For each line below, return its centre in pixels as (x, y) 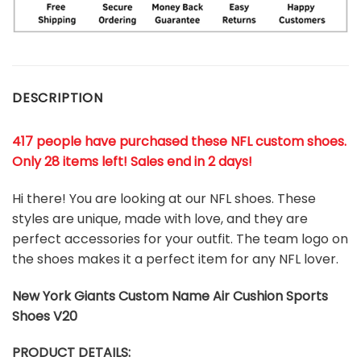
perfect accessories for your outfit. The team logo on (180, 239)
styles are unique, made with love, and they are (160, 218)
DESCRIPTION (58, 98)
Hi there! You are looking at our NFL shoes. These (164, 198)
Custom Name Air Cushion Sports (222, 296)
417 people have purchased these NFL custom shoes (178, 141)
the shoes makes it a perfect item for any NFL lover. (175, 259)
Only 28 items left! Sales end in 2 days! (132, 161)
